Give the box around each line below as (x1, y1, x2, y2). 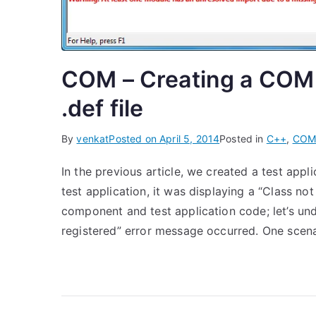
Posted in (219, 132, 267, 145)
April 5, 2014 (159, 132, 220, 145)
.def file (61, 94, 144, 122)
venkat (76, 132, 109, 145)
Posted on (109, 132, 160, 145)
